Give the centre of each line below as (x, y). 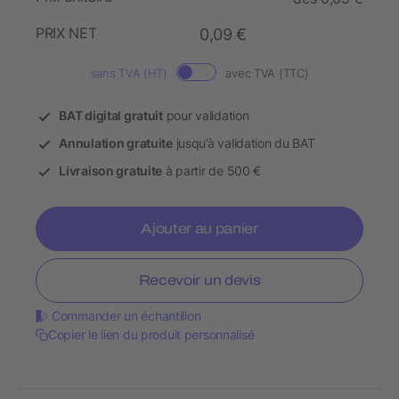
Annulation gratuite (116, 143)
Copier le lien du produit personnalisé (151, 335)
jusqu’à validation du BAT (244, 143)
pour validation (206, 116)
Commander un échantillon (126, 316)
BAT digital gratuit (111, 116)
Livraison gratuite (111, 171)
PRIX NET (66, 33)
